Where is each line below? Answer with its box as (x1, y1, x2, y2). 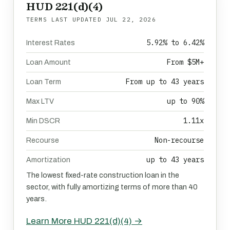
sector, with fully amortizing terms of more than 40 (26, 183, 198, 191)
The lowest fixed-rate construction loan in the (26, 171, 179, 179)
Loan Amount (26, 59, 71, 66)
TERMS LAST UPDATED (26, 15, 106, 23)
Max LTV (26, 98, 54, 105)
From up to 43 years (126, 77, 204, 86)
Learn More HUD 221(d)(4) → (26, 216, 142, 226)
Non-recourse (155, 136, 204, 145)
